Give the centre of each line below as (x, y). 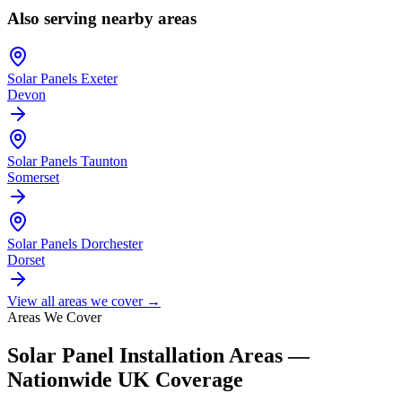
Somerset (33, 178)
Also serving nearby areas (102, 19)
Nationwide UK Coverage (125, 379)
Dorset (26, 260)
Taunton (104, 162)
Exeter (99, 79)
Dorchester (112, 244)
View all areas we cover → (84, 301)
